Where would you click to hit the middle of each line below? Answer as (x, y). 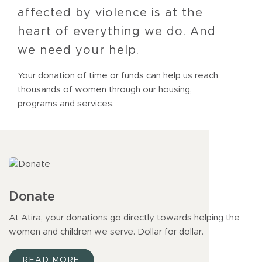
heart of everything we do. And (117, 31)
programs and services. (66, 104)
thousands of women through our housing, (105, 89)
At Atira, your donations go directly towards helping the (124, 218)
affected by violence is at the (110, 13)
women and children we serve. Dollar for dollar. (106, 232)
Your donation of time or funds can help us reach (118, 75)
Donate (32, 197)
